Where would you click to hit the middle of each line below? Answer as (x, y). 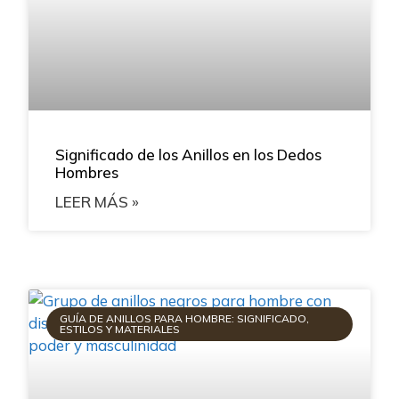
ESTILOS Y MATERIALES (119, 329)
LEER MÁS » (98, 201)
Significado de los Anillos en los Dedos (189, 154)
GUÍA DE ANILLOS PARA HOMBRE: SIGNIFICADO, (184, 318)
